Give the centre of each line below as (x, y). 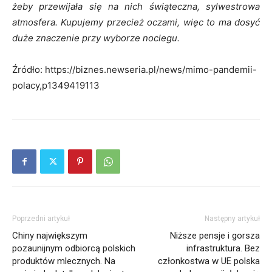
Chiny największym (50, 236)
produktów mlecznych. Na (64, 261)
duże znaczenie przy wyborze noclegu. (96, 38)
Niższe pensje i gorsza (215, 236)
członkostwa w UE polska (209, 261)
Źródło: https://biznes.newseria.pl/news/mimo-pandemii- (134, 70)
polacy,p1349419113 (56, 85)
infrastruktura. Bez (223, 248)
